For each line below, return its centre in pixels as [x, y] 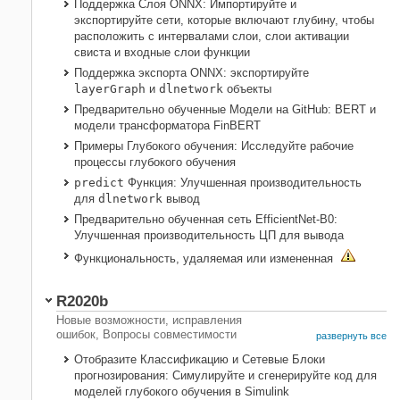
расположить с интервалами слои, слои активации [212, 37]
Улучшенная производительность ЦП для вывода [209, 236]
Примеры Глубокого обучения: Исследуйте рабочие [214, 146]
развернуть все [351, 336]
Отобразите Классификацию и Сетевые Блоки [200, 360]
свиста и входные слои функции [162, 53]
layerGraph [110, 89]
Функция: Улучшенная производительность [243, 183]
